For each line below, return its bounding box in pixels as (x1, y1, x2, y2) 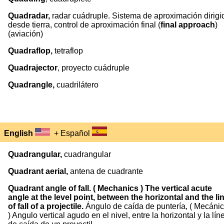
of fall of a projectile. (8, 202, 85, 210)
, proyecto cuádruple (57, 63, 129, 72)
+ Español (50, 129, 92, 137)
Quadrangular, (8, 150, 64, 158)
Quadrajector (8, 63, 57, 72)
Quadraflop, (8, 46, 52, 55)
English (4, 129, 33, 137)
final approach (160, 20, 215, 29)
